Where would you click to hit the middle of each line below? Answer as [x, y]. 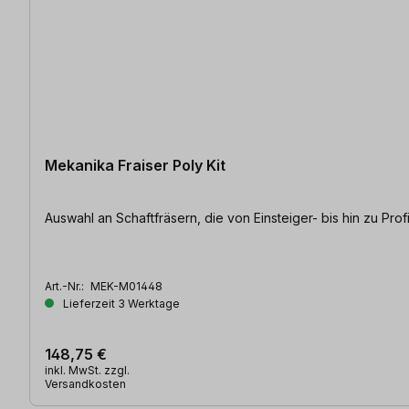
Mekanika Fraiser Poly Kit [135, 165]
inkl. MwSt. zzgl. [87, 370]
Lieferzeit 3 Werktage [120, 303]
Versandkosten [85, 383]
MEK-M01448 [126, 286]
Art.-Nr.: [66, 286]
